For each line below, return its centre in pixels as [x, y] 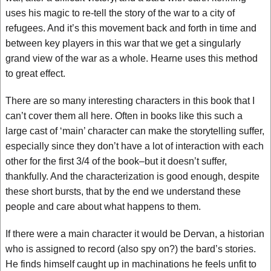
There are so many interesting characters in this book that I [130, 101]
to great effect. [35, 73]
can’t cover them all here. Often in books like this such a [124, 116]
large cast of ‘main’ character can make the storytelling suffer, [135, 131]
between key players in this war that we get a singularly [123, 43]
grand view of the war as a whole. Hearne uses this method [132, 58]
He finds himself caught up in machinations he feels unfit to [131, 264]
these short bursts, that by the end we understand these [123, 191]
